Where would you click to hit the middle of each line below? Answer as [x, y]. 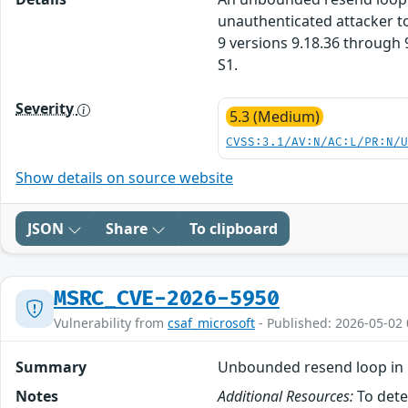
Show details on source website [124, 177]
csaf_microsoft [211, 322]
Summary [51, 367]
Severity [46, 108]
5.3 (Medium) [275, 116]
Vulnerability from [111, 322]
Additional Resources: [286, 396]
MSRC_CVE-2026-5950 [167, 298]
